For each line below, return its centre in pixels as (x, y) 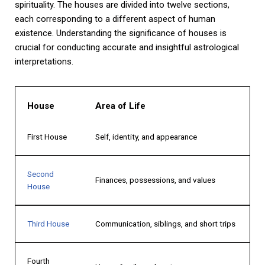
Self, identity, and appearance (146, 136)
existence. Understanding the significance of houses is (121, 33)
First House (47, 136)
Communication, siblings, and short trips (165, 223)
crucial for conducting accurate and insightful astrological (127, 47)
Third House (48, 223)
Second (41, 174)
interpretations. (44, 61)
